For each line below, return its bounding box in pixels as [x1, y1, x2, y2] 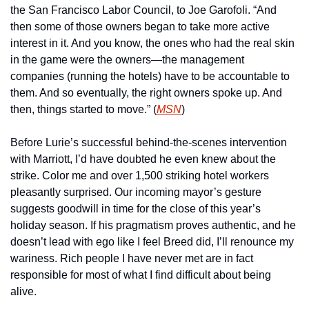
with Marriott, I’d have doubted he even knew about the [10, 153, 276, 166]
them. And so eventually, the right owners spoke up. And [10, 87, 282, 99]
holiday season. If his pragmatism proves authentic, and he [10, 219, 296, 232]
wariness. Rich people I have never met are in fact [10, 252, 253, 265]
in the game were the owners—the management [10, 54, 244, 66]
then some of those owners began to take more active [10, 21, 270, 33]
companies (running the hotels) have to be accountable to [10, 70, 290, 83]
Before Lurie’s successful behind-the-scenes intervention [10, 137, 287, 149]
